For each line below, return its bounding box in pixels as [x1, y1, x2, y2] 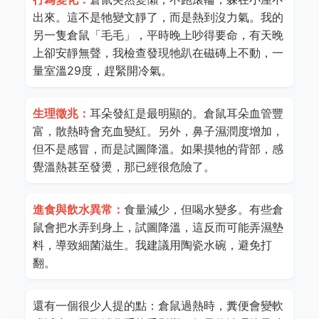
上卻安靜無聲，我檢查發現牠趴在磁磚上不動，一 [33, 46, 283, 60]
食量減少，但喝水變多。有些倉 [124, 202, 283, 216]
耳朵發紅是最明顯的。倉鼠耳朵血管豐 [90, 106, 283, 120]
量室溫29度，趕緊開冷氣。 [33, 63, 172, 78]
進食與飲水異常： [33, 202, 124, 216]
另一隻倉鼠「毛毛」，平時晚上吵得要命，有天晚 [33, 28, 283, 42]
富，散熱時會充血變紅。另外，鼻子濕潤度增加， [33, 124, 283, 138]
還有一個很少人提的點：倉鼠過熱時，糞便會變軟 [33, 298, 283, 313]
